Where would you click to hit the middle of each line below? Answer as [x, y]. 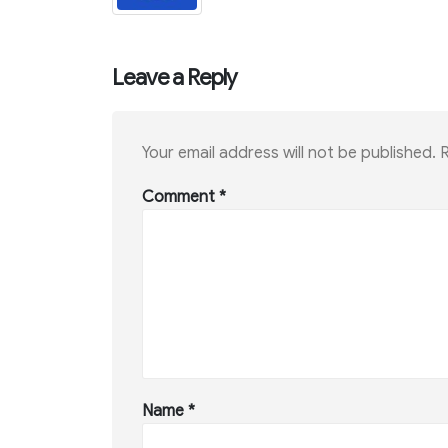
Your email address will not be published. [289, 153]
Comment [180, 197]
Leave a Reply [174, 77]
